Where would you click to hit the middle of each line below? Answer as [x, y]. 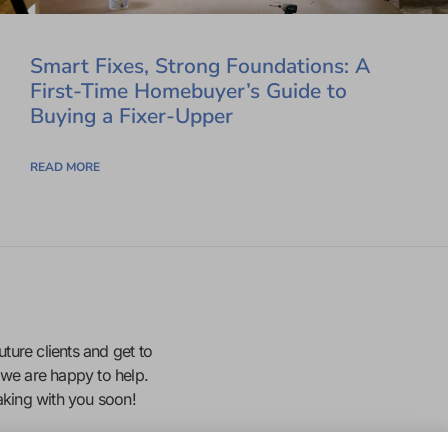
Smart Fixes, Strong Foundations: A [200, 65]
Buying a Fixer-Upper [131, 115]
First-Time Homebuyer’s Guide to [188, 90]
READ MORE [65, 166]
